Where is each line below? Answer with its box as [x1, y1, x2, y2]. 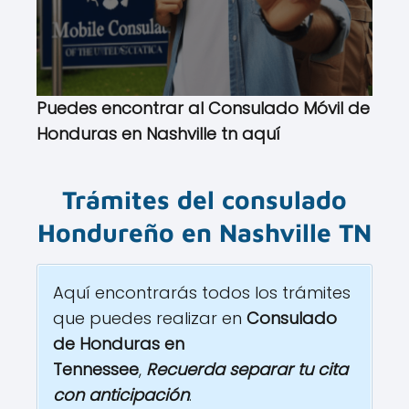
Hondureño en [37, 217, 219, 248]
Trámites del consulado [62, 184, 347, 215]
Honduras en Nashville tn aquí [37, 122, 280, 146]
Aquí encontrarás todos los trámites [53, 281, 351, 305]
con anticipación [53, 383, 189, 407]
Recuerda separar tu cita [146, 358, 348, 382]
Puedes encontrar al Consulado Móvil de [37, 97, 370, 121]
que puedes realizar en [53, 307, 246, 330]
